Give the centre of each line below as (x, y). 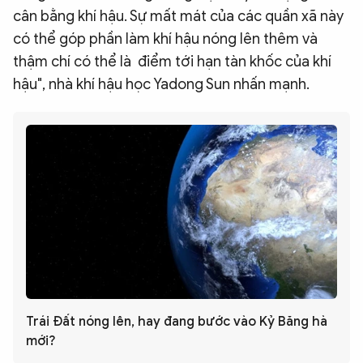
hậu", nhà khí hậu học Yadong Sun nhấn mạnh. (161, 85)
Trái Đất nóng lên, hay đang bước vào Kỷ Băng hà (177, 322)
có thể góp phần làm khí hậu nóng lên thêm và (165, 39)
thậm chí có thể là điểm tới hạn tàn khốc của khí (172, 62)
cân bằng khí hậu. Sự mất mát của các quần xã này (178, 17)
